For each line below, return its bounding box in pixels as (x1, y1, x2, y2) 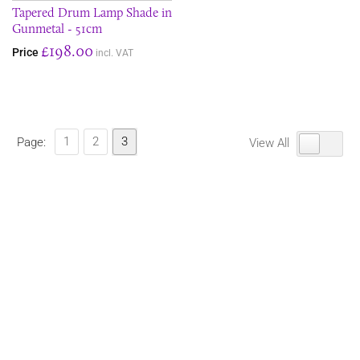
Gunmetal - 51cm (12, 21, 102, 36)
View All (249, 136, 292, 150)
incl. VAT (96, 47, 133, 59)
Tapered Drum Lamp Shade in (12, 5, 172, 20)
